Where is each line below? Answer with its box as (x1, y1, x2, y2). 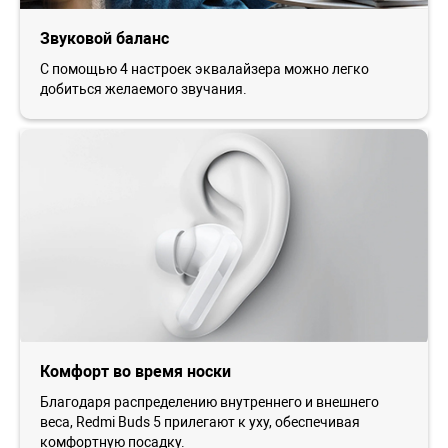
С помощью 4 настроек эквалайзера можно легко (40, 61, 369, 78)
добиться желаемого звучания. (40, 81, 247, 98)
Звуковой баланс (40, 29, 169, 49)
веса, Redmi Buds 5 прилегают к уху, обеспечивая (40, 414, 360, 431)
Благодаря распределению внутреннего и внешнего (40, 394, 379, 411)
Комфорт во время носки (40, 362, 231, 382)
